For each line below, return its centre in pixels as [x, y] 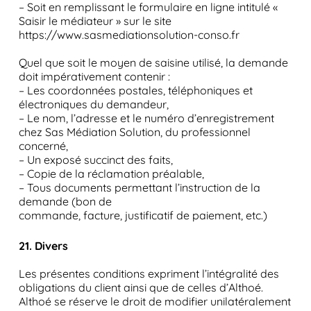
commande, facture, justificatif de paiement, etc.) [143, 215]
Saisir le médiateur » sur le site [95, 21]
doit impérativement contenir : [94, 76]
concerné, [43, 146]
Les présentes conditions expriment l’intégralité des [149, 274]
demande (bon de [65, 201]
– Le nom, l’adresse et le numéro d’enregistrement [146, 118]
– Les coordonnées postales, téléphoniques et [135, 90]
